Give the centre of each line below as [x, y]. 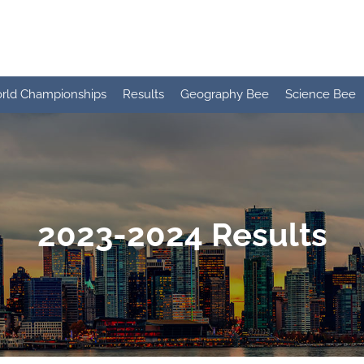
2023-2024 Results [182, 234]
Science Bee [321, 94]
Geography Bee [225, 94]
